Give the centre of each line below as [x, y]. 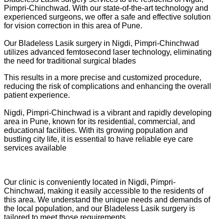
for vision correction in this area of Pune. [73, 25]
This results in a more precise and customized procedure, [103, 77]
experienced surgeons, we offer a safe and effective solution [107, 17]
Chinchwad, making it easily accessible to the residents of [104, 191]
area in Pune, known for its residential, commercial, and [99, 121]
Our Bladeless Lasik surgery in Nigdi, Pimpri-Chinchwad [101, 43]
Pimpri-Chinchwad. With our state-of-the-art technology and [106, 8]
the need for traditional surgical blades [70, 61]
